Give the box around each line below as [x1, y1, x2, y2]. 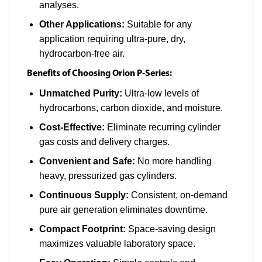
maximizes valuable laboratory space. [39, 238, 195, 249]
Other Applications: [39, 19, 125, 29]
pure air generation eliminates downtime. [39, 204, 208, 215]
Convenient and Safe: [39, 156, 135, 166]
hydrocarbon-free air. [39, 48, 125, 58]
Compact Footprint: [39, 223, 126, 234]
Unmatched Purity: [39, 88, 122, 98]
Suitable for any [124, 19, 192, 29]
